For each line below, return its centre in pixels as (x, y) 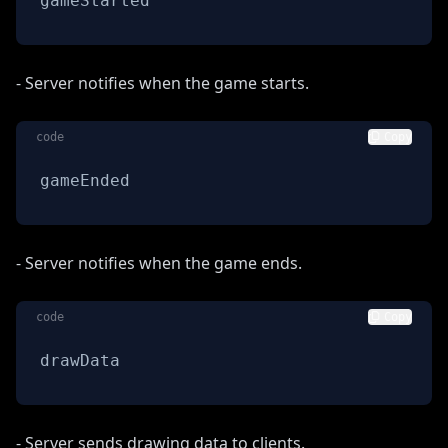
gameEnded (85, 180)
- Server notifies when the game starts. (162, 82)
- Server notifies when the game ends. (159, 262)
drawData (80, 360)
